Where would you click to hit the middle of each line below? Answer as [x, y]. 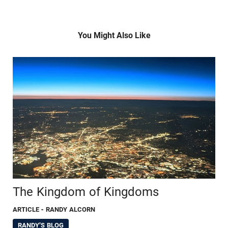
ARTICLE [26, 210]
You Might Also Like [114, 36]
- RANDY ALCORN [68, 210]
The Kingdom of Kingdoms [86, 192]
